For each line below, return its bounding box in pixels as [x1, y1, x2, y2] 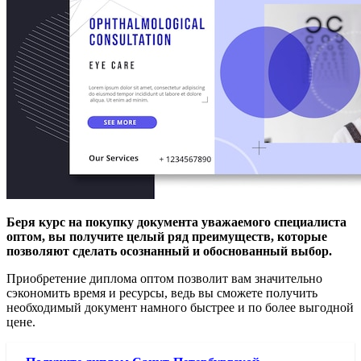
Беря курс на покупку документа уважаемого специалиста [6, 215, 346, 230]
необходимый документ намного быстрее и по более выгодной [6, 301, 354, 315]
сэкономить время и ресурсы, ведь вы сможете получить [6, 286, 317, 301]
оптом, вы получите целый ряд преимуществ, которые [6, 230, 327, 244]
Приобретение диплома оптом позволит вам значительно [6, 272, 322, 286]
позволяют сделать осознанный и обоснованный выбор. [6, 244, 332, 259]
